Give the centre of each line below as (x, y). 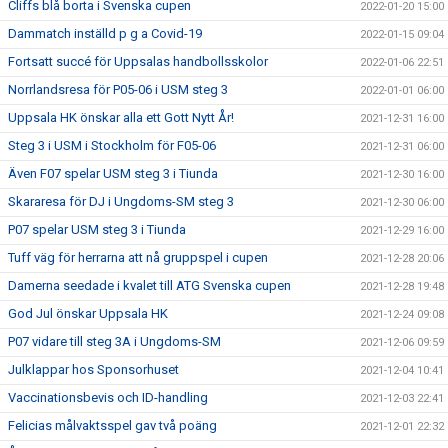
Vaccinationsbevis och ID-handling (108, 397)
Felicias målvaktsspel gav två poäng (112, 425)
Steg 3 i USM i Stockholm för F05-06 (112, 145)
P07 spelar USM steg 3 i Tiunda (97, 229)
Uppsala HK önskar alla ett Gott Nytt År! (121, 117)
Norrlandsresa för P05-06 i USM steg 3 (118, 89)
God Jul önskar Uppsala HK (88, 313)
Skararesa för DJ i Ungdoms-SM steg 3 (121, 201)
